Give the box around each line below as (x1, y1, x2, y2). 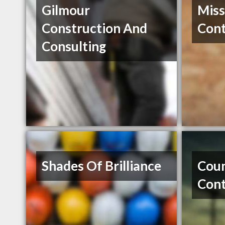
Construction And (42, 20, 148, 37)
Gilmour (42, 2, 90, 19)
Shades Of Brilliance (42, 158, 162, 174)
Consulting (42, 38, 106, 55)
